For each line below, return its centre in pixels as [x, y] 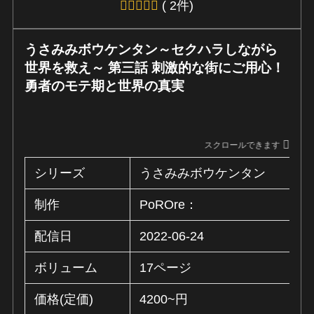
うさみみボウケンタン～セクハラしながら [151, 50]
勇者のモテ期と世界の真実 [105, 86]
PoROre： [169, 204]
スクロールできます [239, 145]
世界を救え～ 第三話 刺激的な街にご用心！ [155, 68]
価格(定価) [64, 299]
